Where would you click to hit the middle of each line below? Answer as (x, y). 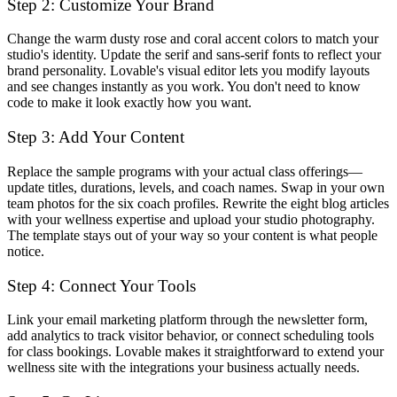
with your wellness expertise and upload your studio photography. (191, 219)
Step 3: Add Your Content (96, 137)
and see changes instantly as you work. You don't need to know (184, 87)
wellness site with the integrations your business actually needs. (183, 368)
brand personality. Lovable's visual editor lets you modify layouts (188, 71)
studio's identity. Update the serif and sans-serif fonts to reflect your (194, 55)
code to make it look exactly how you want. (129, 103)
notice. (26, 251)
